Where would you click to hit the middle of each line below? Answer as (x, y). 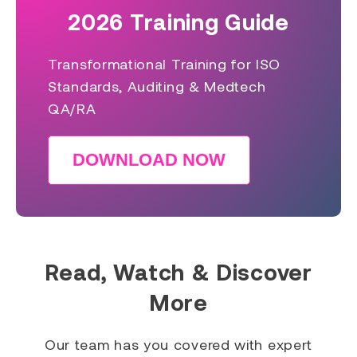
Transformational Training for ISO (165, 63)
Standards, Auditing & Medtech (157, 86)
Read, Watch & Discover (178, 271)
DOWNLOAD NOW (149, 159)
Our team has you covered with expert (178, 344)
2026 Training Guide (178, 21)
